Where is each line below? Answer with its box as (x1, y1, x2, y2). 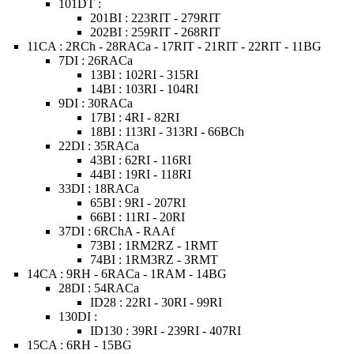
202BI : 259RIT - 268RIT (90, 25, 221, 39)
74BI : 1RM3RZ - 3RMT (90, 253, 219, 266)
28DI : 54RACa (58, 281, 140, 295)
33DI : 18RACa (58, 182, 140, 195)
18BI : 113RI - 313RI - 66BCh (90, 125, 245, 138)
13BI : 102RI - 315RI (90, 68, 199, 81)
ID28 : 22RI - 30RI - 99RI (90, 296, 223, 309)
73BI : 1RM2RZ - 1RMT (90, 239, 219, 252)
